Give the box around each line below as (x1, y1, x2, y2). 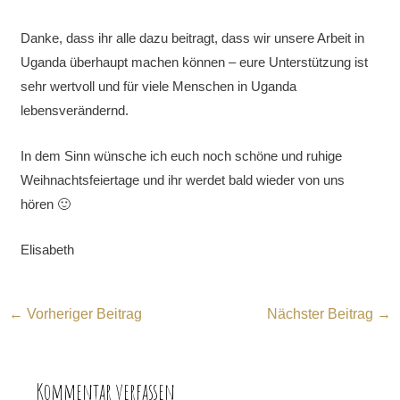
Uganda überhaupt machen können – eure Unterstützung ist (21, 54, 369, 70)
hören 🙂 (21, 196, 71, 212)
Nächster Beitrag (266, 305, 377, 321)
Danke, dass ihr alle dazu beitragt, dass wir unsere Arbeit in (21, 29, 365, 46)
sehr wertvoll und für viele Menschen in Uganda (21, 78, 297, 94)
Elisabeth (21, 241, 75, 257)
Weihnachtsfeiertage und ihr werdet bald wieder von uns (21, 171, 346, 187)
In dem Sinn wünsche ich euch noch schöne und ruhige (21, 147, 343, 163)
